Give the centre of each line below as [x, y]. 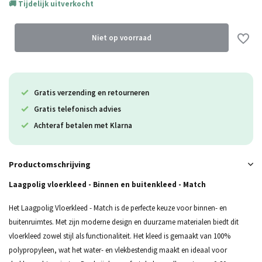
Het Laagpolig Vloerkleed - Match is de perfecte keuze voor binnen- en [118, 208]
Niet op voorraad [122, 38]
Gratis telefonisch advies [77, 109]
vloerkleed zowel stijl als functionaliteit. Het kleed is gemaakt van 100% [120, 236]
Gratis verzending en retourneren [92, 92]
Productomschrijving [50, 164]
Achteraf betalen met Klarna [83, 125]
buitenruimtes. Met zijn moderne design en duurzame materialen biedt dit [124, 222]
